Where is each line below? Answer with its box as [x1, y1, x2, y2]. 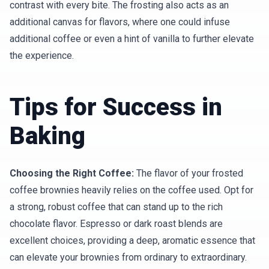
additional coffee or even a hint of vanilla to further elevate [10, 33, 254, 44]
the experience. [10, 50, 74, 61]
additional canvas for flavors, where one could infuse [10, 16, 230, 28]
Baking [10, 122, 85, 150]
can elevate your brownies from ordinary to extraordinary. [10, 252, 247, 263]
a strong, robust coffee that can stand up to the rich [10, 201, 223, 213]
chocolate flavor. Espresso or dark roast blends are [10, 218, 223, 229]
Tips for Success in [10, 93, 222, 121]
